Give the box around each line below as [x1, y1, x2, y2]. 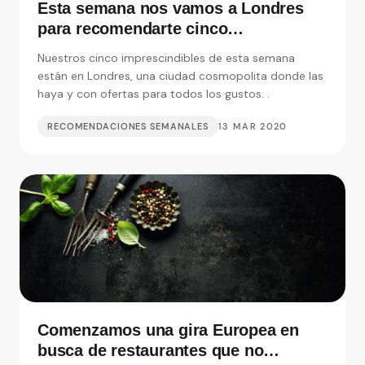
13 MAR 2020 [218, 121, 288, 133]
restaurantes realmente [37, 40, 214, 59]
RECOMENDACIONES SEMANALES [47, 121, 209, 133]
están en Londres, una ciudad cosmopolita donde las [37, 68, 323, 84]
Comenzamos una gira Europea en [37, 321, 299, 340]
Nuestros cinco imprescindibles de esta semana [37, 51, 295, 66]
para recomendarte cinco [37, 20, 228, 38]
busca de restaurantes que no [37, 341, 264, 360]
